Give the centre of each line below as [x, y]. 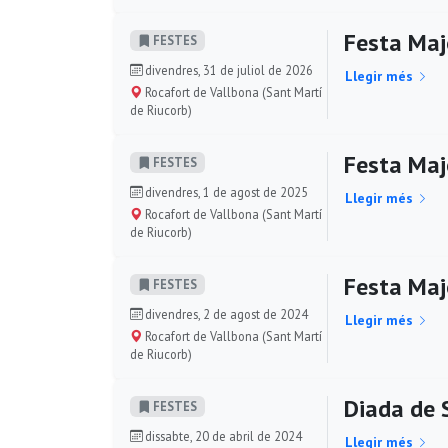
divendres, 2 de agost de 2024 [225, 313]
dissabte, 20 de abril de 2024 [222, 435]
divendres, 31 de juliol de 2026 [227, 69]
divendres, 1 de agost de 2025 [225, 191]
